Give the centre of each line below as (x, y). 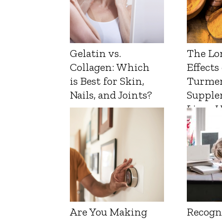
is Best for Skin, (107, 81)
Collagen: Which (110, 67)
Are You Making (109, 212)
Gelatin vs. (95, 54)
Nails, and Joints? (111, 95)
